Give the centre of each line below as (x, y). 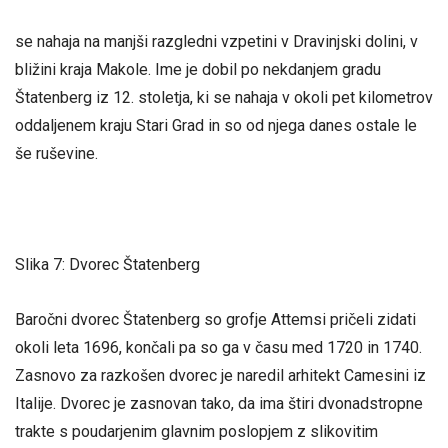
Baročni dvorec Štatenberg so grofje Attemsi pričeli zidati (215, 319)
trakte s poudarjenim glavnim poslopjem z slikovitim (196, 431)
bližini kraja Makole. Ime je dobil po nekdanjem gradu (198, 70)
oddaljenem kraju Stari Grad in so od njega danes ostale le (216, 126)
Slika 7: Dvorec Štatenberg (107, 264)
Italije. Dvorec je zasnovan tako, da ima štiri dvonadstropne (219, 403)
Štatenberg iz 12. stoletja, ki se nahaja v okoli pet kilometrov (224, 98)
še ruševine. (56, 154)
